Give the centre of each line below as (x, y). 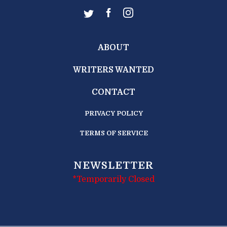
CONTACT (113, 92)
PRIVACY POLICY (113, 113)
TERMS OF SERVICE (113, 133)
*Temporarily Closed (113, 180)
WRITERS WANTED (113, 70)
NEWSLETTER (113, 166)
